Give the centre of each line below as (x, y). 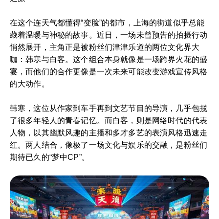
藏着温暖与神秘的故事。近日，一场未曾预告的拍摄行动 (109, 35)
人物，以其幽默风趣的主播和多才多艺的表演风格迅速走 (109, 133)
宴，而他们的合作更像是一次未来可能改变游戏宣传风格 (109, 72)
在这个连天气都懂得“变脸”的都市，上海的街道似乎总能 (107, 23)
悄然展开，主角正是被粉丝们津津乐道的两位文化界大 (105, 47)
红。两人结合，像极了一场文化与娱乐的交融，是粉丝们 (109, 145)
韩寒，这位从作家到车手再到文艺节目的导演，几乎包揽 (109, 108)
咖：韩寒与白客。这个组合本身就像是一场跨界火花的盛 (109, 59)
